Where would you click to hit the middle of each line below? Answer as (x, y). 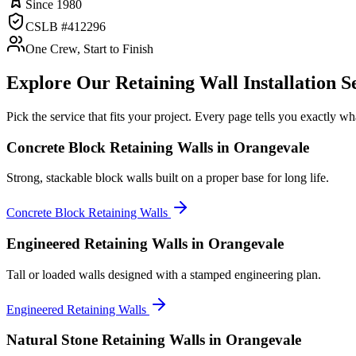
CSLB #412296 (66, 27)
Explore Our (61, 82)
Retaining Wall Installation (226, 82)
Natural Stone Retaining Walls (106, 340)
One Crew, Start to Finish (89, 49)
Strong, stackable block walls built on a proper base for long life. (168, 178)
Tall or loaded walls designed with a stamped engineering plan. (164, 274)
